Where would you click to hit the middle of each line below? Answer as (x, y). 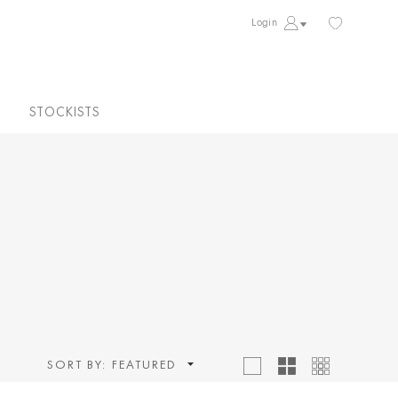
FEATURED (144, 364)
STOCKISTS (65, 112)
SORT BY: (79, 364)
